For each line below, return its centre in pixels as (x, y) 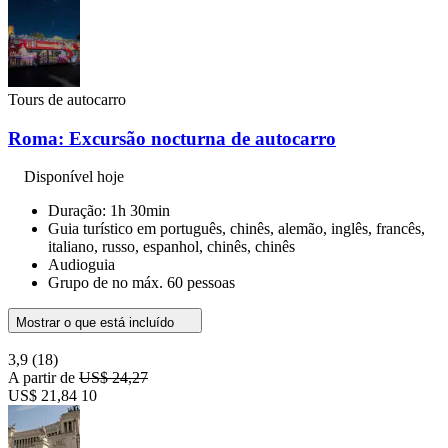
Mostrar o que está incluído (97, 323)
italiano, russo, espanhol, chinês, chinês (171, 247)
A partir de (43, 378)
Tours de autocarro (67, 99)
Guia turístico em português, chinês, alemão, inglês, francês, (236, 229)
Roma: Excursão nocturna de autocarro (172, 138)
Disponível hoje (74, 177)
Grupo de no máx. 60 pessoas (141, 283)
